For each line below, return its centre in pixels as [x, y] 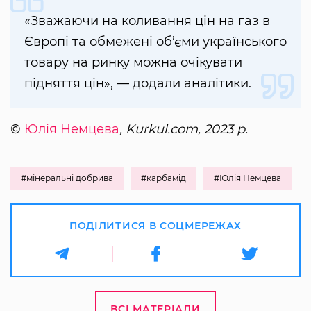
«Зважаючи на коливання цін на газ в [147, 20]
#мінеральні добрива [67, 178]
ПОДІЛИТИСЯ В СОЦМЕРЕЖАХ [155, 225]
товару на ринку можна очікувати [133, 62]
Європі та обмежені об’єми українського [155, 41]
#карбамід [163, 178]
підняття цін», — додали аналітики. [138, 83]
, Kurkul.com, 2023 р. [184, 129]
